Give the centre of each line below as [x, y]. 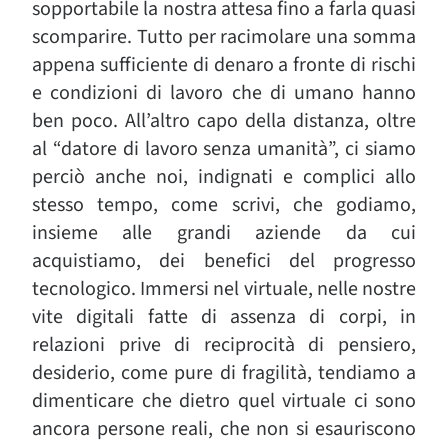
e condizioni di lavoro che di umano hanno [224, 93]
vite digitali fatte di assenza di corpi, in [224, 317]
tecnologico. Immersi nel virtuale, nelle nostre [224, 289]
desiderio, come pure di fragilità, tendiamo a [224, 373]
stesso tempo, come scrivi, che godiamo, [224, 205]
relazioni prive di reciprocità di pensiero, [224, 345]
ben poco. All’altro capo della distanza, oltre [224, 121]
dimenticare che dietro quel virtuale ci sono [224, 401]
